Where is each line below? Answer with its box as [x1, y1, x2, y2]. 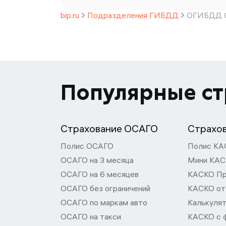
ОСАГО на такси [61, 211, 121, 221]
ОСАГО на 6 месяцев [61, 169, 139, 179]
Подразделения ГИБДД [87, 10, 179, 20]
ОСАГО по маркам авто [61, 197, 147, 207]
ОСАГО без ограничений [61, 183, 150, 193]
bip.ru [61, 10, 79, 20]
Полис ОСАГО [61, 141, 114, 151]
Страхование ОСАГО [61, 122, 158, 135]
